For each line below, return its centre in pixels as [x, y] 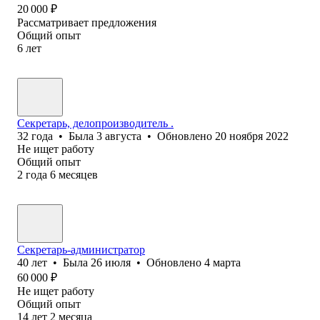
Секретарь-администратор [81, 249]
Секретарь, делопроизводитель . [95, 123]
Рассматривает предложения [87, 22]
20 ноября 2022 [252, 136]
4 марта [222, 262]
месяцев [78, 174]
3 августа [119, 136]
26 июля [111, 262]
